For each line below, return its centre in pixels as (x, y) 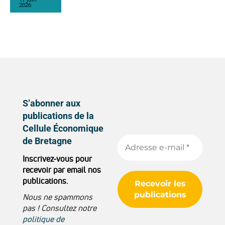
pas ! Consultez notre (60, 208)
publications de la (58, 116)
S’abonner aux (51, 103)
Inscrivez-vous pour (57, 159)
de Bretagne (47, 141)
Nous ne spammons (58, 197)
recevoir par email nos (62, 170)
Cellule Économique (63, 128)
